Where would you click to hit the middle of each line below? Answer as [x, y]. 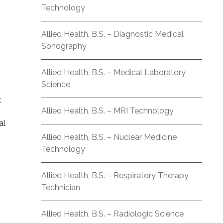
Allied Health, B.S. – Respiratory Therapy [115, 175]
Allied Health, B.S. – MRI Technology [108, 111]
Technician [61, 187]
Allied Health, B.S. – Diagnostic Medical [112, 34]
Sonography [64, 46]
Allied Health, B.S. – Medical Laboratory [113, 72]
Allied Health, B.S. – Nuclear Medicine [109, 137]
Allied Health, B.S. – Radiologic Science [112, 214]
